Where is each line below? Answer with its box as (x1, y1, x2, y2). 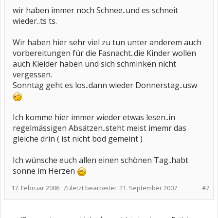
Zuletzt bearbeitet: (63, 183, 119, 192)
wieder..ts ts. (13, 16, 57, 26)
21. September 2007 (119, 183, 177, 192)
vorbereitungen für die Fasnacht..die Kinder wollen (13, 48, 196, 58)
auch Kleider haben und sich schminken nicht (13, 58, 176, 69)
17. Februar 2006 (11, 183, 59, 192)
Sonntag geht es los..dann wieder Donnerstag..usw (13, 80, 197, 91)
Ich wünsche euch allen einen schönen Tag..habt (13, 155, 188, 165)
